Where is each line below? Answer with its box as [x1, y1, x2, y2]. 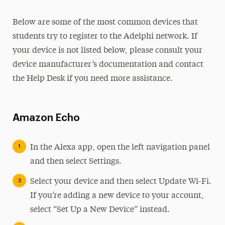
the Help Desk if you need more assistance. [12, 75, 173, 83]
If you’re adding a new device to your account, [30, 192, 204, 200]
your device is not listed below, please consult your [12, 47, 202, 55]
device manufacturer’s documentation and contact [12, 61, 203, 69]
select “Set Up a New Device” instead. [30, 206, 170, 214]
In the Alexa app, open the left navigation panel [30, 144, 210, 152]
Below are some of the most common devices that [12, 19, 198, 27]
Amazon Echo [12, 113, 80, 123]
